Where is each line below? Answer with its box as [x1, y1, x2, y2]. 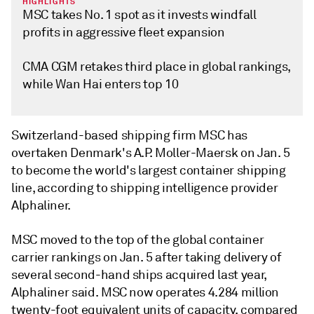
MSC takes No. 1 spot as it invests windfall [22, 7, 257, 22]
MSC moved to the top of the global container [11, 232, 264, 247]
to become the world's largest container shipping [11, 163, 286, 178]
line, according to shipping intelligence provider [11, 180, 278, 196]
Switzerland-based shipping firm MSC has [11, 128, 247, 143]
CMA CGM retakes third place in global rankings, [22, 59, 292, 74]
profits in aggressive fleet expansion [22, 25, 225, 40]
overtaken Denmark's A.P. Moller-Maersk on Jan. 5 [11, 145, 290, 161]
